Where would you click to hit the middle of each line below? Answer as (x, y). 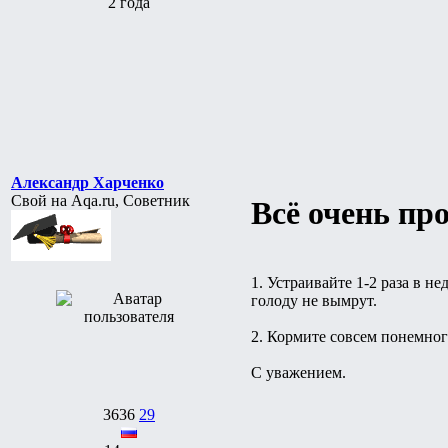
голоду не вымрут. (314, 300)
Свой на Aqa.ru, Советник (100, 200)
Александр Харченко (87, 182)
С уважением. (298, 372)
